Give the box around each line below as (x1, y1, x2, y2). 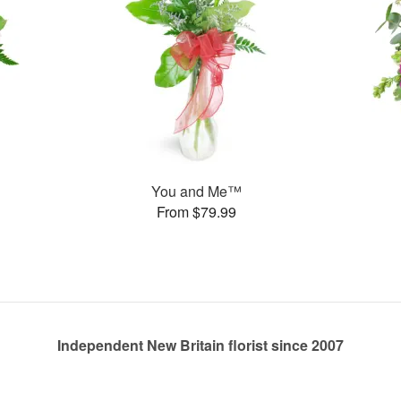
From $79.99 (156, 200, 236, 222)
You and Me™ (150, 180, 242, 201)
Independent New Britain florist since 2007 (57, 335, 344, 355)
